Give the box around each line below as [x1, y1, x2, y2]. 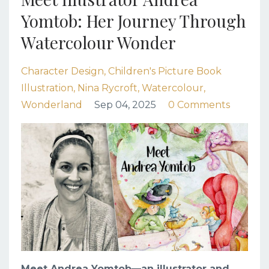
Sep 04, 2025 [94, 99, 156, 111]
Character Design [21, 65, 104, 77]
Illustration [21, 82, 73, 94]
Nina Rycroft [77, 82, 138, 94]
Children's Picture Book [108, 65, 222, 77]
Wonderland [21, 99, 82, 111]
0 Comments [168, 99, 230, 111]
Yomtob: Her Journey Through [21, 10, 246, 32]
